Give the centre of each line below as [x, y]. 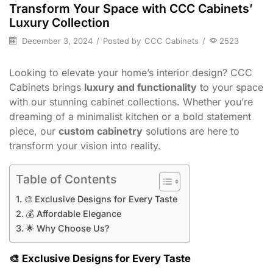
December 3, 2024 [56, 41]
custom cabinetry [101, 131]
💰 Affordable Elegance [73, 213]
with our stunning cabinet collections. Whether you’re [131, 102]
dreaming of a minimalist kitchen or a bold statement [130, 116]
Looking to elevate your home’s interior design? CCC [131, 73]
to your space [230, 87]
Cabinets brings [47, 87]
